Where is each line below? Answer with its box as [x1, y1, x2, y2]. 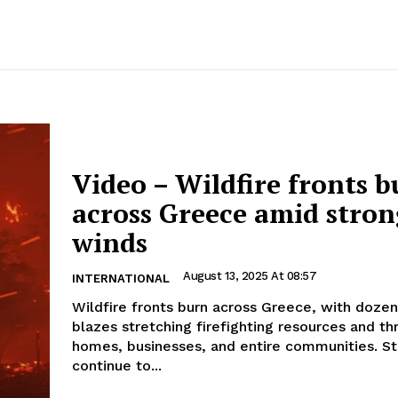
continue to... [72, 356, 162, 374]
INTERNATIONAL [72, 271, 170, 285]
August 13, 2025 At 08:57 [183, 268, 316, 283]
